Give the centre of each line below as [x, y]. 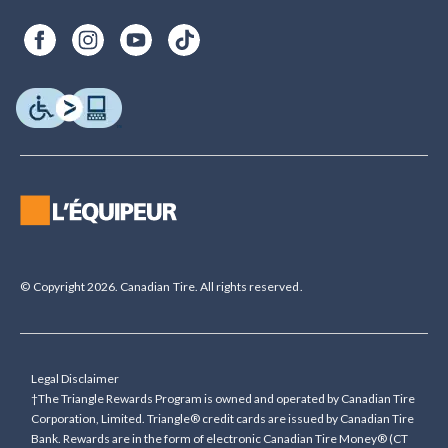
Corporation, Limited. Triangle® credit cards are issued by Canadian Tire [223, 418]
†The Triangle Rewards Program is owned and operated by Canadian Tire [223, 398]
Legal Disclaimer [75, 378]
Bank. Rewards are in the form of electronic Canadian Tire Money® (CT [220, 438]
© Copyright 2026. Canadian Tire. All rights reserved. [161, 286]
